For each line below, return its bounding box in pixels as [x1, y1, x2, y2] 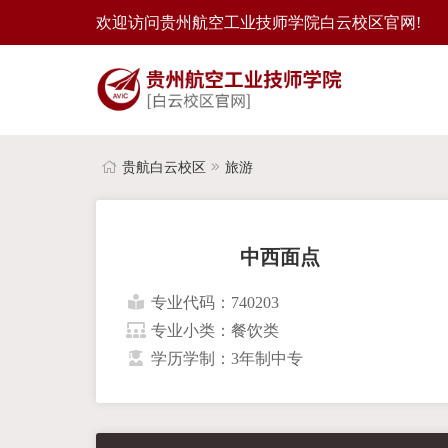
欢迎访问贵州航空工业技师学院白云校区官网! [95, 13, 421, 31]
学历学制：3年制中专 [150, 349, 303, 367]
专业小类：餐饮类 [150, 321, 279, 339]
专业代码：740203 [150, 293, 279, 311]
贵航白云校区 [121, 159, 206, 175]
